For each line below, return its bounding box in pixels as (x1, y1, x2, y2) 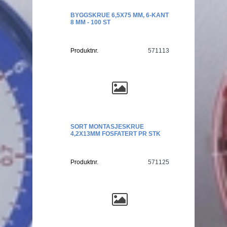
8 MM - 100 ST (70, 19, 110, 26)
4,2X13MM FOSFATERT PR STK (70, 130, 161, 138)
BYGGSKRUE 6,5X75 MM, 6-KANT (70, 12, 169, 19)
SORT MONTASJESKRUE (70, 123, 144, 131)
